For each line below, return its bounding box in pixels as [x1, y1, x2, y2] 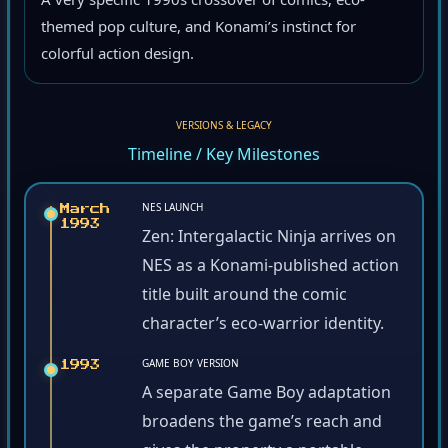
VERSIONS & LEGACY [176, 121, 272, 136]
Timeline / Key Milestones [128, 146, 320, 169]
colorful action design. [41, 46, 194, 67]
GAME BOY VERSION [142, 359, 239, 374]
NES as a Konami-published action [142, 257, 399, 280]
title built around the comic [142, 286, 347, 309]
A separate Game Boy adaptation [142, 384, 391, 407]
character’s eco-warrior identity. [142, 315, 384, 338]
